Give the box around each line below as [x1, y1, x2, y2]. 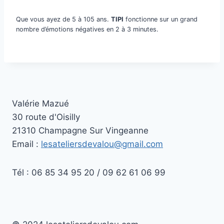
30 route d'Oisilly [12, 112, 80, 122]
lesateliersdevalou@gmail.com [41, 139, 163, 149]
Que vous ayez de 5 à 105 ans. [16, 15, 111, 23]
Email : [12, 139, 41, 149]
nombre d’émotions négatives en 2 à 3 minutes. [16, 25, 158, 33]
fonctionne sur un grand [123, 15, 197, 23]
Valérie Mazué [12, 98, 69, 109]
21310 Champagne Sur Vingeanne [12, 125, 148, 136]
